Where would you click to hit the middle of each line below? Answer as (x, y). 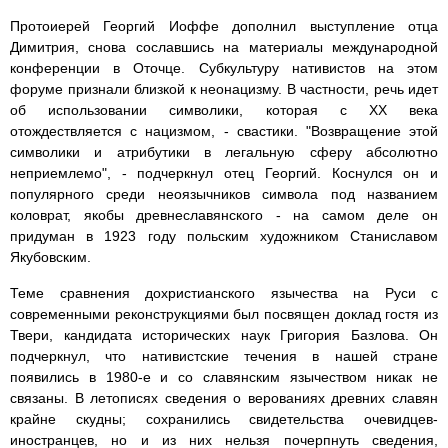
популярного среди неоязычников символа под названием (224, 194)
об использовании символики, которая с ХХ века (224, 110)
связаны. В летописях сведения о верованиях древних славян (224, 398)
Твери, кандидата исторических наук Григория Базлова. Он (224, 335)
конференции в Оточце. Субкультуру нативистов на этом (224, 68)
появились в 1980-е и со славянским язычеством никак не (224, 377)
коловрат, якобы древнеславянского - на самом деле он (224, 215)
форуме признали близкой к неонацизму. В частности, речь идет (224, 89)
